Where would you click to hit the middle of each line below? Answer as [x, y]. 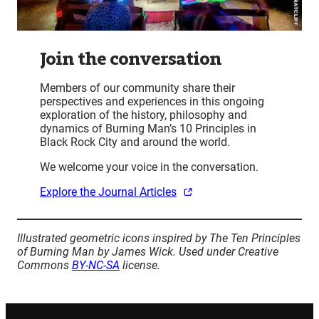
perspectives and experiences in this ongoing [152, 102]
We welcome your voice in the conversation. [149, 167]
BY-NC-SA [96, 266]
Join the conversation [131, 59]
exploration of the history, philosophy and [143, 115]
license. [140, 266]
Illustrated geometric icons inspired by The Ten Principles [159, 239]
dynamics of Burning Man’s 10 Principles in [148, 129]
